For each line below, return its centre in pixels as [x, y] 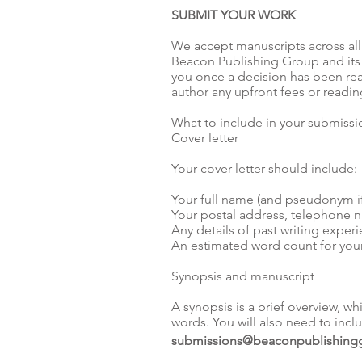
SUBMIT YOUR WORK [234, 15]
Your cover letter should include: [264, 168]
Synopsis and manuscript [243, 276]
